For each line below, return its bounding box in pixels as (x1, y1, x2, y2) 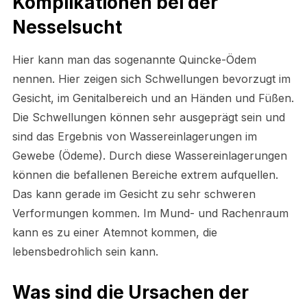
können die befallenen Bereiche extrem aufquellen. (12, 167, 278, 182)
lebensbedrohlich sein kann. (12, 244, 158, 258)
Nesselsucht (12, 16, 122, 38)
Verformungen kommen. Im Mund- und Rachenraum (12, 206, 288, 220)
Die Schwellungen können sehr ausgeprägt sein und (12, 110, 285, 124)
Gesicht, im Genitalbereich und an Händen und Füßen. (12, 90, 294, 105)
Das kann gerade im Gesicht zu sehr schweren (12, 186, 256, 201)
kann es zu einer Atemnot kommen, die (12, 225, 217, 239)
